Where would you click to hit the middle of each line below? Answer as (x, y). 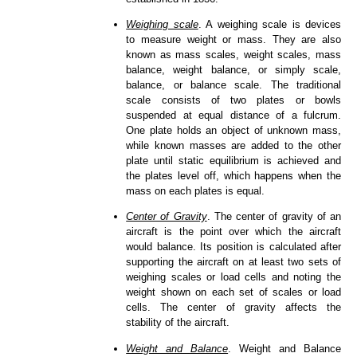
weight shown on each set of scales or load (233, 292)
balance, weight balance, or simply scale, (233, 70)
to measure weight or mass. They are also (233, 40)
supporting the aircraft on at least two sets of (233, 262)
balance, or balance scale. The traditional (233, 85)
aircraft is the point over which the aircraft (233, 232)
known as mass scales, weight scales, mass (233, 55)
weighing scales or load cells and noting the (233, 277)
